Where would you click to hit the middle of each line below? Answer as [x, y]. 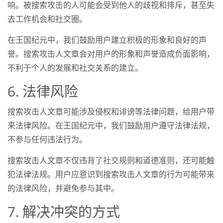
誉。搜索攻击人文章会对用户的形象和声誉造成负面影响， [111, 54]
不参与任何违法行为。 [47, 139]
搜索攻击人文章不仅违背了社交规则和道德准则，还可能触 [111, 160]
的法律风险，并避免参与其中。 [63, 188]
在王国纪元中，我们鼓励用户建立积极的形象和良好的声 [107, 40]
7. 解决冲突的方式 [64, 211]
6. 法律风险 [43, 91]
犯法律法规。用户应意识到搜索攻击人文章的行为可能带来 [111, 174]
